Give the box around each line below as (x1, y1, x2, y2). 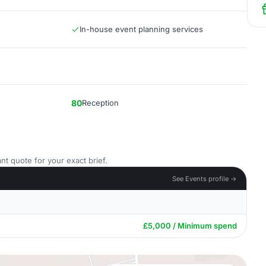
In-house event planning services (80, 24, 203, 34)
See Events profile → (172, 174, 237, 183)
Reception (82, 98, 119, 107)
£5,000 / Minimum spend (143, 221, 237, 230)
